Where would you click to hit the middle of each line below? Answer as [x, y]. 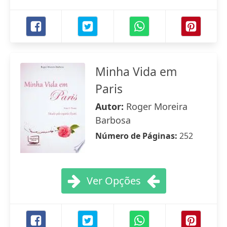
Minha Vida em [136, 71]
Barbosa [113, 120]
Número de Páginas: [137, 136]
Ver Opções [113, 181]
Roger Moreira [157, 106]
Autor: [111, 106]
